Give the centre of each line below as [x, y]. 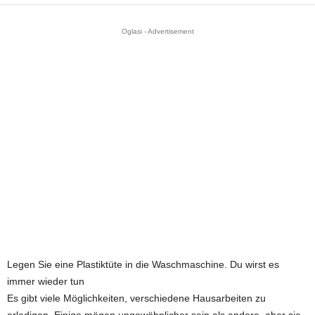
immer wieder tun [46, 282]
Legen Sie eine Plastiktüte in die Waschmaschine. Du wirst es [143, 265]
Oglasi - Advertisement [157, 32]
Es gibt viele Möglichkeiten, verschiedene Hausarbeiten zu [136, 298]
